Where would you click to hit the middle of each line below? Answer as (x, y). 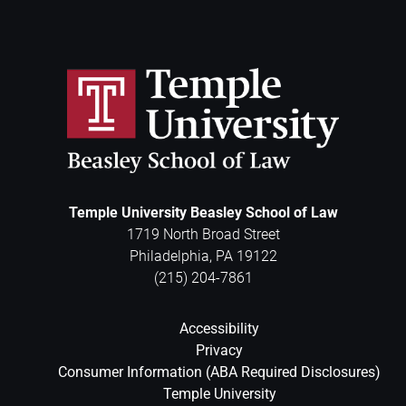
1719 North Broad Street (203, 234)
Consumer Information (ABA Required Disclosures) (219, 372)
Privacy (219, 350)
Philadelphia (169, 256)
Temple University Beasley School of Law (203, 212)
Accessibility (219, 328)
